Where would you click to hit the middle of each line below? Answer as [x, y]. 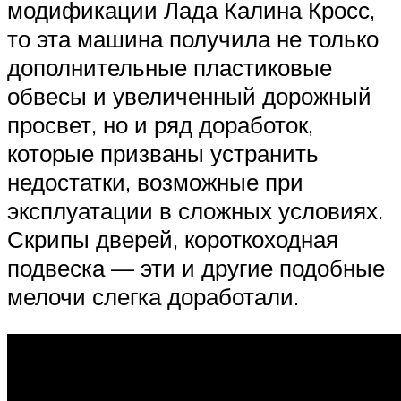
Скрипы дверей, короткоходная [173, 239]
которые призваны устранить [163, 154]
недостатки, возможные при [155, 182]
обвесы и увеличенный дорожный [189, 96]
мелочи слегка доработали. [153, 297]
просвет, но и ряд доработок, [160, 125]
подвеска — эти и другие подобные [196, 268]
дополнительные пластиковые [170, 68]
